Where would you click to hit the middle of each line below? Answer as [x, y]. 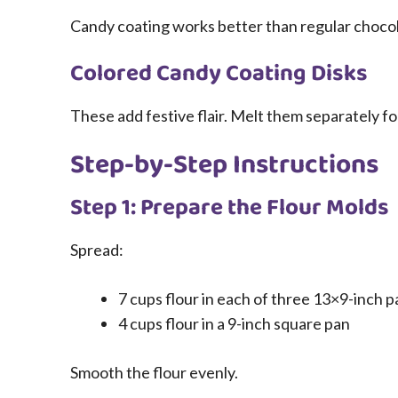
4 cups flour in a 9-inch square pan [234, 324]
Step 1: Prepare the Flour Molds [230, 208]
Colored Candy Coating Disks [219, 74]
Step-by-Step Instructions [224, 166]
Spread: [97, 250]
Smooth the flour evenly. [154, 373]
